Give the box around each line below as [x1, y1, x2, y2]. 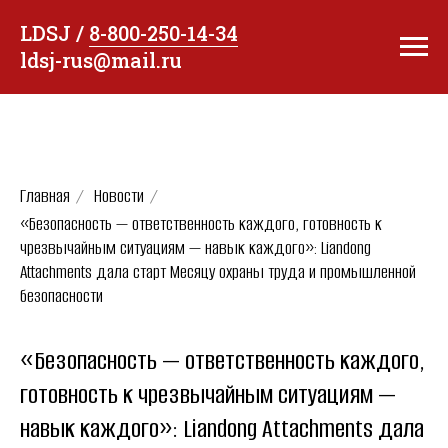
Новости [94, 184, 144, 208]
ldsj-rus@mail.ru [20, 47, 182, 73]
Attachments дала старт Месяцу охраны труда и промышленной [20, 260, 416, 284]
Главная [20, 184, 70, 208]
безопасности [20, 284, 103, 308]
